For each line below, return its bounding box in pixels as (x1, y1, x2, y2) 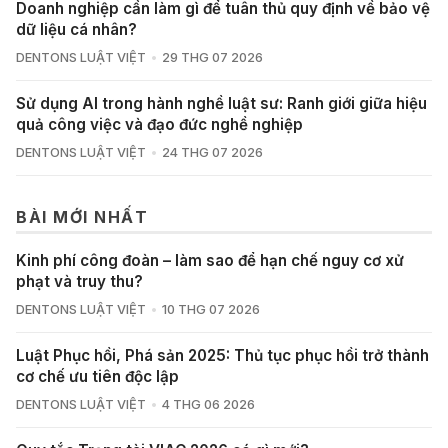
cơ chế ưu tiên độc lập (16, 367, 179, 387)
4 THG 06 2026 (161, 397, 255, 413)
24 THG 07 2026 (161, 145, 263, 161)
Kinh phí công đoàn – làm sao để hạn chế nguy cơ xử (16, 251, 404, 271)
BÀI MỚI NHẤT (16, 207, 148, 228)
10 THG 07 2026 (161, 302, 260, 318)
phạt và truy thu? (16, 272, 143, 292)
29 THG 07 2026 (161, 50, 263, 66)
